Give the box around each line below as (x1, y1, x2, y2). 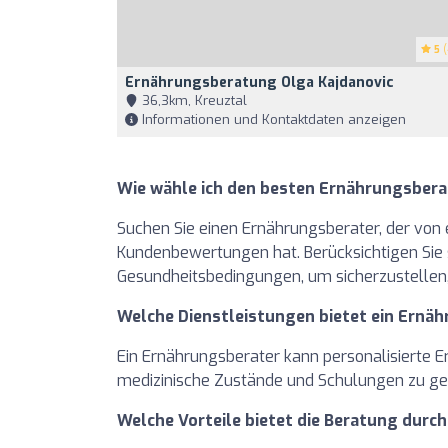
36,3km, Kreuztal (138, 92, 247, 109)
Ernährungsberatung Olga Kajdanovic (125, 73, 394, 92)
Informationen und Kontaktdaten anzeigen (138, 111, 406, 128)
